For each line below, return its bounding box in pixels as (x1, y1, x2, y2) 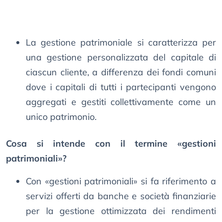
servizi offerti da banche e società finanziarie (26, 190, 216, 202)
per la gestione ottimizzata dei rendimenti (26, 205, 216, 217)
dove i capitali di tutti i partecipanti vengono (26, 81, 216, 93)
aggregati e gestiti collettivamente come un (26, 96, 216, 108)
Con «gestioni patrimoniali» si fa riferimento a (26, 175, 216, 187)
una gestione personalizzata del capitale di (26, 52, 216, 63)
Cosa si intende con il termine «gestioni (6, 138, 216, 150)
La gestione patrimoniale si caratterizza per (26, 37, 216, 49)
